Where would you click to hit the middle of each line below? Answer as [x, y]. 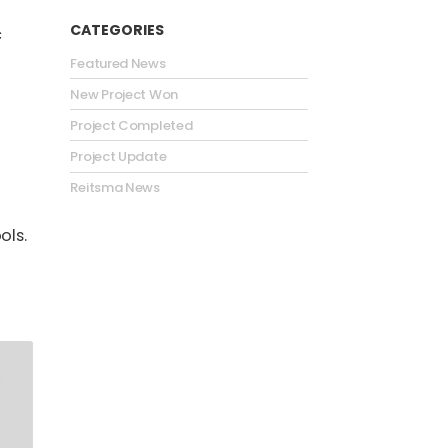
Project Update [118, 156]
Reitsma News [115, 188]
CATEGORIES [117, 30]
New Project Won [124, 94]
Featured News [118, 63]
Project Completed [131, 125]
